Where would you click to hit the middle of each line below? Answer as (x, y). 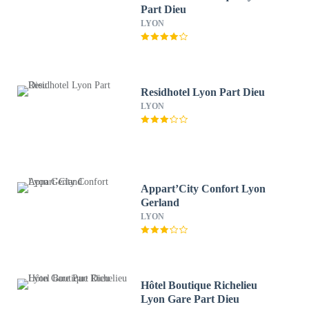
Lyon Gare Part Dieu (190, 299)
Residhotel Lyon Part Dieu (203, 92)
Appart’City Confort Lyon (203, 189)
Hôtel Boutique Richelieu (199, 285)
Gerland (160, 202)
